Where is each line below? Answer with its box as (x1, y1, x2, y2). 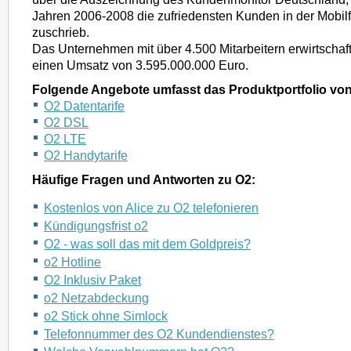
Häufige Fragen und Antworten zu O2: (32, 172, 255, 186)
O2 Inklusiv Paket (44, 273, 141, 287)
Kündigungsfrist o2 (44, 219, 148, 233)
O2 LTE (44, 132, 86, 146)
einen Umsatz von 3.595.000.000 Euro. (32, 58, 248, 72)
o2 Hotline (44, 255, 101, 269)
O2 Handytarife (44, 148, 128, 162)
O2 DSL (44, 115, 89, 129)
